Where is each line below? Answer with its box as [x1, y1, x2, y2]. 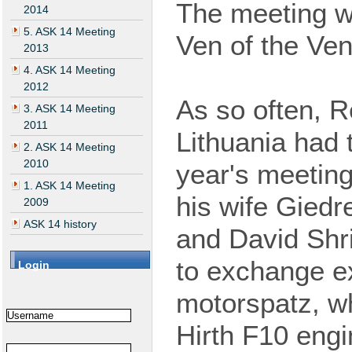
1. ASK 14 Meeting [24, 179, 115, 192]
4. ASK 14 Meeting [24, 64, 115, 77]
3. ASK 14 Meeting [24, 102, 115, 115]
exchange [207, 255, 324, 287]
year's [176, 159, 257, 190]
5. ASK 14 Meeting [24, 25, 115, 38]
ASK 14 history [24, 218, 97, 231]
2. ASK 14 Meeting [24, 141, 115, 154]
